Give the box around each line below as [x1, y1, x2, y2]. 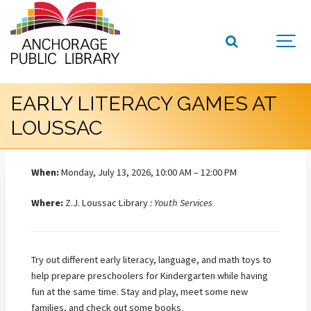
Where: [31, 196, 63, 210]
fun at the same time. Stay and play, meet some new [31, 285, 248, 298]
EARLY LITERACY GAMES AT [10, 92, 276, 116]
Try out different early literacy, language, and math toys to [31, 253, 271, 266]
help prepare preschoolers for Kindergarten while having [31, 269, 268, 282]
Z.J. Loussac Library [63, 196, 150, 210]
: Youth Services [150, 196, 212, 210]
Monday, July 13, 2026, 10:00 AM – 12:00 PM [59, 165, 237, 178]
